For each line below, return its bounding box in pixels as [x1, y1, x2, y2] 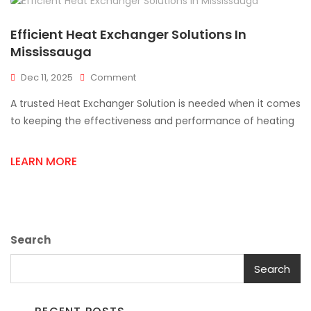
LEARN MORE [10, 153, 77, 169]
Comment [90, 71, 136, 84]
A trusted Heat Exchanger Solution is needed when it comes [10, 96, 301, 110]
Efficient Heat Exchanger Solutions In [10, 26, 246, 43]
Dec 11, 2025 [21, 71, 73, 84]
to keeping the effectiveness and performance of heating [10, 114, 294, 128]
